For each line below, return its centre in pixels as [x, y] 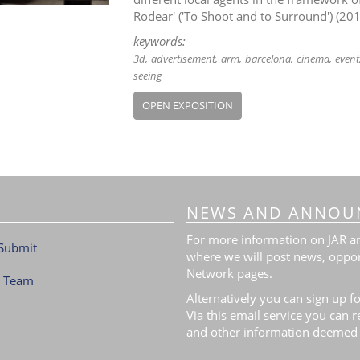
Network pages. [229, 273]
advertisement [183, 59]
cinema [313, 59]
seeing [147, 76]
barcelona [268, 59]
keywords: [159, 41]
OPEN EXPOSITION [187, 105]
